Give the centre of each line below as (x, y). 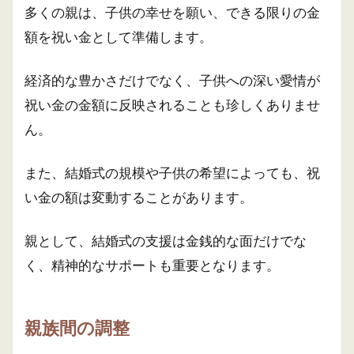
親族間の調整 (77, 328)
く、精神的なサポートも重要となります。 (152, 265)
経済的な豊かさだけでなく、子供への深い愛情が (172, 80)
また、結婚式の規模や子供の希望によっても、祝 (172, 173)
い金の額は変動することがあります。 (139, 197)
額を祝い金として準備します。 (119, 37)
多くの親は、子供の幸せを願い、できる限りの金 (172, 12)
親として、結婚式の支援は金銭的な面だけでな (166, 241)
